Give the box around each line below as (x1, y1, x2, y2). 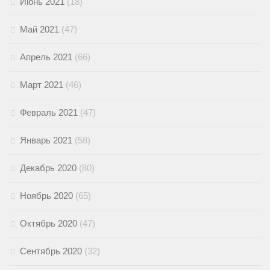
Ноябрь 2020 (20, 190, 73, 201)
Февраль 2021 (20, 107, 78, 118)
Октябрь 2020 (20, 218, 77, 229)
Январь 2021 (20, 135, 72, 146)
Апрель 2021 (20, 52, 72, 63)
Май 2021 (20, 24, 59, 35)
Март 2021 (20, 80, 63, 90)
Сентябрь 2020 (20, 246, 82, 257)
